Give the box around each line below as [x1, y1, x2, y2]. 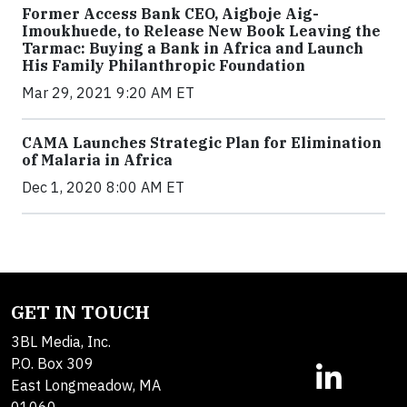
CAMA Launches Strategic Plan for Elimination [22, 134, 382, 153]
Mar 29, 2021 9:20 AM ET [22, 84, 194, 103]
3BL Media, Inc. [11, 333, 111, 352]
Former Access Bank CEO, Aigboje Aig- [22, 5, 319, 24]
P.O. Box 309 [11, 354, 94, 373]
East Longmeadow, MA [11, 376, 161, 395]
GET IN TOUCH [11, 300, 150, 325]
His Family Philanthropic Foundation [22, 56, 305, 75]
